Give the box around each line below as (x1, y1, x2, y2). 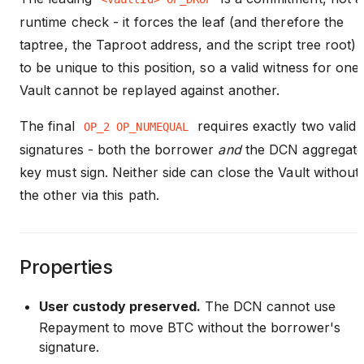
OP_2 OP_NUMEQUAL (83, 119, 189, 133)
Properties (19, 254, 113, 279)
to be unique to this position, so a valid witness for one (19, 58, 360, 76)
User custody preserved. (39, 297, 201, 314)
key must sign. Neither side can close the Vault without (19, 163, 360, 180)
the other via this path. (19, 186, 159, 203)
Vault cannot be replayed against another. (19, 81, 280, 98)
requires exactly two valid (193, 117, 357, 134)
